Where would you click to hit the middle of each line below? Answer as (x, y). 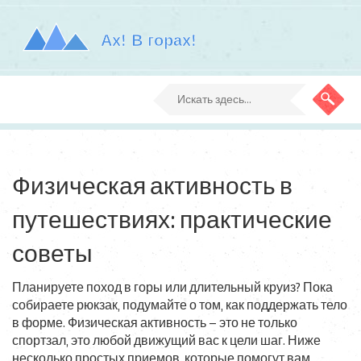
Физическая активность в (152, 187)
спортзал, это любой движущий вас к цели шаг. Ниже (166, 341)
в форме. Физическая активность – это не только (155, 324)
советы (52, 255)
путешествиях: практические (172, 221)
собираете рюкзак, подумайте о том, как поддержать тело (180, 306)
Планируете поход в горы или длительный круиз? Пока (172, 288)
